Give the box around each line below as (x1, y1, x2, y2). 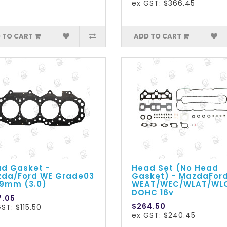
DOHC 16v (131, 187, 174, 198)
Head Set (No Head (131, 163, 218, 174)
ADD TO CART (133, 31, 181, 42)
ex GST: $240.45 (131, 210, 196, 221)
